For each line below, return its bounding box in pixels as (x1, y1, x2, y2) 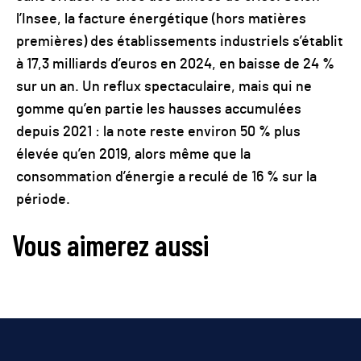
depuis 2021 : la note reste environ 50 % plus (16, 125, 301, 139)
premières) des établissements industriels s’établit (16, 35, 343, 49)
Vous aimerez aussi (12, 227, 209, 262)
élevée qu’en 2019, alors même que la (16, 147, 251, 162)
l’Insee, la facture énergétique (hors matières (16, 12, 306, 27)
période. (16, 193, 70, 207)
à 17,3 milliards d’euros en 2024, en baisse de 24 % (16, 57, 334, 72)
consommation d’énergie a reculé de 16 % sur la (16, 170, 317, 185)
